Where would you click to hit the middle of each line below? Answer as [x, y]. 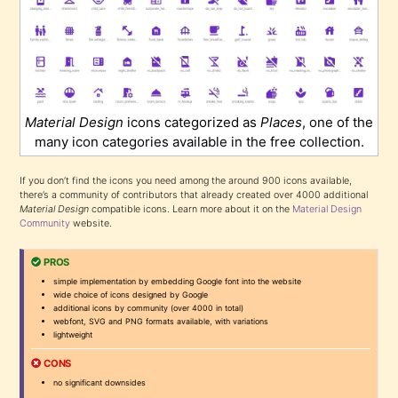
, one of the [338, 122]
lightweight [73, 334]
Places [281, 122]
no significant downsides [100, 382]
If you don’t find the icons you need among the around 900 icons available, [186, 180]
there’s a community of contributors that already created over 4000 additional [194, 195]
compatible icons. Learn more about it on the [191, 209]
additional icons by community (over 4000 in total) [149, 307]
